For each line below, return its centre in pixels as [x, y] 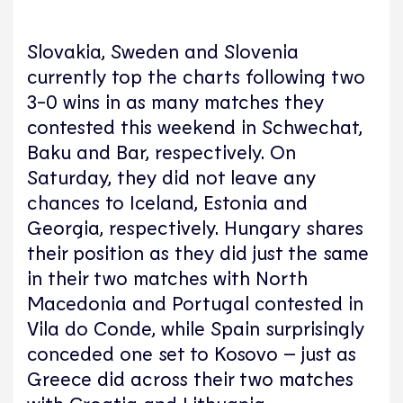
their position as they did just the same [198, 252]
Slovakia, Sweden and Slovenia [163, 51]
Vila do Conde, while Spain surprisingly [196, 328]
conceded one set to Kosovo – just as [192, 353]
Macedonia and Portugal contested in [195, 303]
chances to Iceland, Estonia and [167, 202]
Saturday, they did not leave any [171, 177]
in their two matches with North [167, 278]
